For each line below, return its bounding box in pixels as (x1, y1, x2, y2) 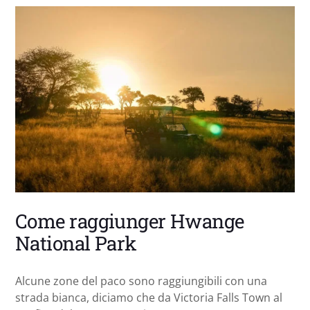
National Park (15, 230, 137, 257)
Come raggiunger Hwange (15, 208, 244, 235)
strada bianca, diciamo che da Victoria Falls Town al (15, 290, 282, 306)
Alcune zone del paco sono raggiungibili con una (15, 273, 267, 289)
